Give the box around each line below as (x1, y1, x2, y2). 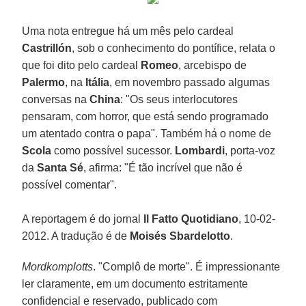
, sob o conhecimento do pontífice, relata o (72, 42, 276, 54)
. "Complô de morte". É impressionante (93, 260, 281, 273)
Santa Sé (37, 161, 84, 173)
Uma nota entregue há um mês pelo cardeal (22, 25, 234, 37)
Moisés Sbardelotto (130, 229, 231, 242)
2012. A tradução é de (22, 229, 130, 242)
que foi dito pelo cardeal (22, 59, 141, 71)
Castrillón (22, 42, 72, 54)
